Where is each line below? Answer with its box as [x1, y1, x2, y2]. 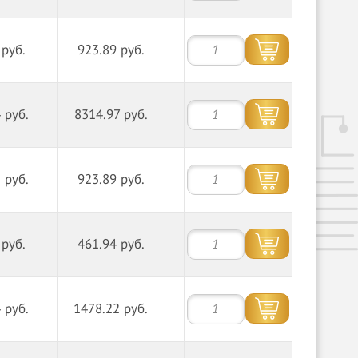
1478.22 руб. [74, 301, 149, 317]
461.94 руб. [77, 237, 145, 253]
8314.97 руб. [74, 107, 148, 123]
